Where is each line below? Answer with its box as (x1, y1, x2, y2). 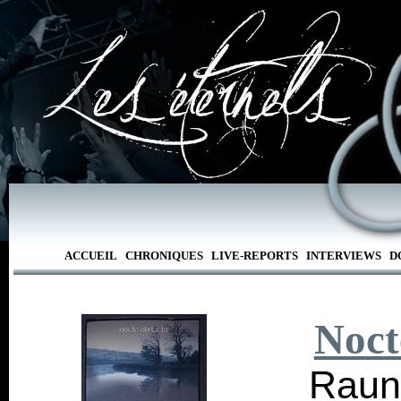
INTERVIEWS (305, 249, 381, 262)
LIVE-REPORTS (210, 249, 298, 262)
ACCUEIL (64, 249, 117, 262)
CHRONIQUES (124, 249, 203, 262)
